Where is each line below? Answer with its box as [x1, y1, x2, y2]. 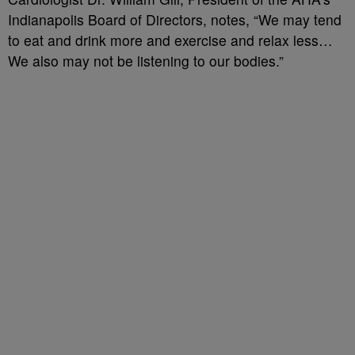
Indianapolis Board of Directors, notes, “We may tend [8, 10, 342, 29]
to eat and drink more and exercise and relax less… [8, 30, 333, 50]
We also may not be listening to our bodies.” [8, 51, 284, 71]
